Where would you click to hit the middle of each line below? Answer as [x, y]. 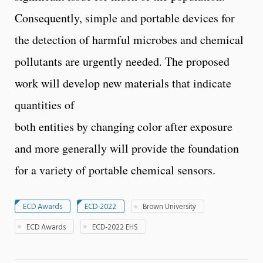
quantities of [45, 104]
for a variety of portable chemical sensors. [115, 170]
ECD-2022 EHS [115, 227]
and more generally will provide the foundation [127, 148]
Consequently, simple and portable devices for [125, 18]
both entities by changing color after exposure [124, 126]
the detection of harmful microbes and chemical [129, 39]
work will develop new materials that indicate [123, 83]
